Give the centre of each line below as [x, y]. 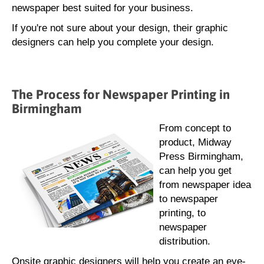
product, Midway [195, 142]
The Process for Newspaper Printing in [121, 94]
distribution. [185, 241]
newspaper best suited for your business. [103, 8]
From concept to [195, 128]
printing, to [182, 213]
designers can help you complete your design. [113, 42]
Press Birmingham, [201, 156]
